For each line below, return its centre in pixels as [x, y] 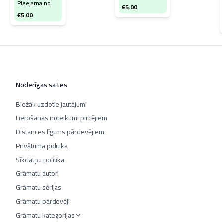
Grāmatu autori [37, 173]
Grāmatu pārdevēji [43, 201]
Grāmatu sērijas [39, 187]
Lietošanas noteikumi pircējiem [61, 118]
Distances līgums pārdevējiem [60, 132]
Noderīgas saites [42, 85]
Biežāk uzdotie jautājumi [51, 104]
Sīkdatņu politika [40, 160]
